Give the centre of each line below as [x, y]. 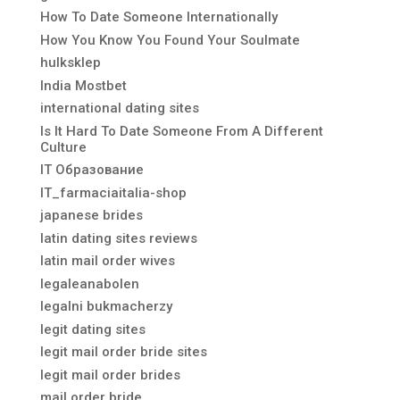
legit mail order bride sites [123, 352]
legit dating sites [92, 329]
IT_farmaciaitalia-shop [113, 192]
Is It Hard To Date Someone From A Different [181, 131]
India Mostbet [83, 85]
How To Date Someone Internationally [158, 17]
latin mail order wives [107, 261]
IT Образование [92, 170]
